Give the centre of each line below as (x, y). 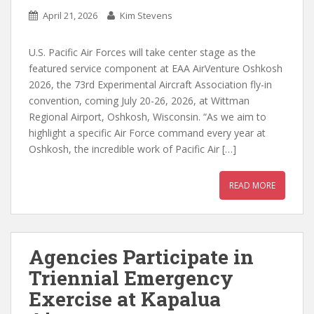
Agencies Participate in (141, 257)
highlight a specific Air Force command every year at (147, 132)
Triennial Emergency (131, 278)
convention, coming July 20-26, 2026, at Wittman (139, 100)
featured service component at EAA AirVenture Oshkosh (156, 68)
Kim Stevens (146, 15)
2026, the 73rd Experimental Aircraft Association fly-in (150, 84)
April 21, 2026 (70, 15)
